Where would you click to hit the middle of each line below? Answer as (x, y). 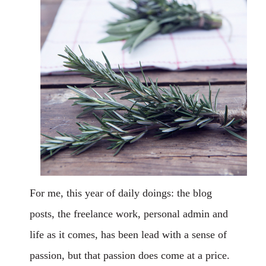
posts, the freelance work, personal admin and (129, 214)
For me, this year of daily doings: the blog (121, 193)
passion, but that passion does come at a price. (130, 255)
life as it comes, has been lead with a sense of (128, 235)
